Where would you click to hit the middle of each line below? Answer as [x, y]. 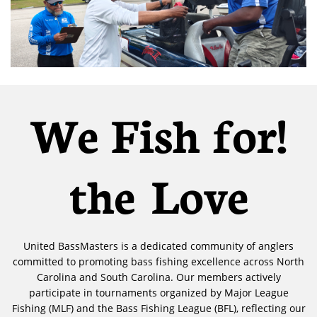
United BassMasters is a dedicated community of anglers [158, 246]
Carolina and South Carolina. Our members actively [158, 277]
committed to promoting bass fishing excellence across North [158, 261]
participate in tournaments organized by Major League [158, 293]
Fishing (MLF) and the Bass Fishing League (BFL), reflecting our [158, 308]
